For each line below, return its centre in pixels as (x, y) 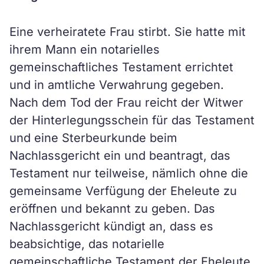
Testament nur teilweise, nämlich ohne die (129, 173)
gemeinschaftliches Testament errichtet (121, 67)
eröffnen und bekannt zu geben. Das (112, 209)
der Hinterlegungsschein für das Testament (132, 120)
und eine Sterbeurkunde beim (93, 138)
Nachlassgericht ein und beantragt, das (120, 156)
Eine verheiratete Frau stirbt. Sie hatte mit (128, 32)
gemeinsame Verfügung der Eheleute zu (123, 191)
